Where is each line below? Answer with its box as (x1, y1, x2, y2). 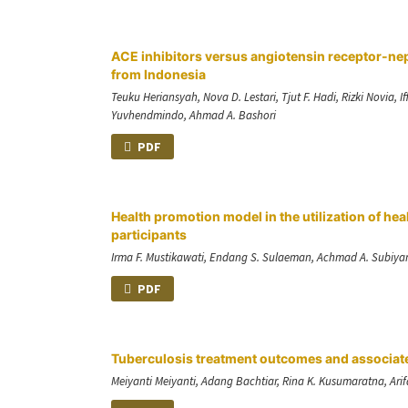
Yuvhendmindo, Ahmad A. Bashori (111, 107, 276, 123)
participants (111, 226, 187, 242)
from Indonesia (111, 66, 206, 82)
